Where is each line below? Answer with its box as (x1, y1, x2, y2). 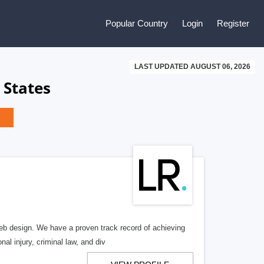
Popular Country (105, 18, 168, 28)
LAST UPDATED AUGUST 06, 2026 (134, 62, 250, 71)
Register (217, 18, 249, 28)
